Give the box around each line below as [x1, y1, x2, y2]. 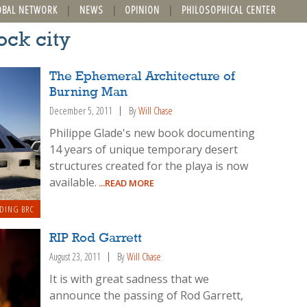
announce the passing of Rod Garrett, [49, 287, 244, 303]
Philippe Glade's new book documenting [49, 125, 256, 140]
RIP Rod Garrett [49, 231, 143, 245]
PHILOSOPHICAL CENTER [181, 3, 276, 16]
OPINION [125, 3, 160, 16]
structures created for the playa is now [49, 158, 249, 173]
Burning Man [49, 86, 128, 100]
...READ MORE [97, 176, 155, 189]
